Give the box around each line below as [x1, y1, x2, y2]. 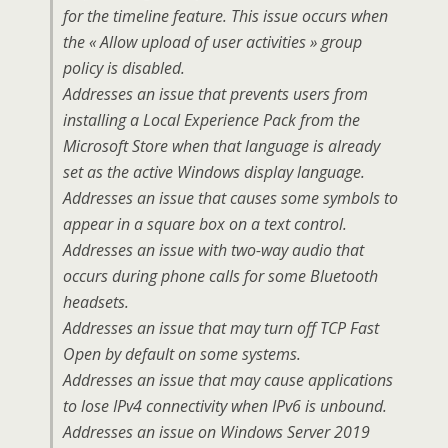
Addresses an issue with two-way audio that [63, 239, 364, 261]
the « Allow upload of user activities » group [63, 31, 362, 53]
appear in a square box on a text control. [63, 213, 347, 235]
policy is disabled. [63, 57, 185, 79]
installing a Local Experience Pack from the [63, 109, 360, 131]
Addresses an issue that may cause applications [63, 369, 393, 391]
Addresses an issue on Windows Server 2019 [63, 421, 370, 443]
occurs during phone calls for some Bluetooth [63, 265, 378, 287]
